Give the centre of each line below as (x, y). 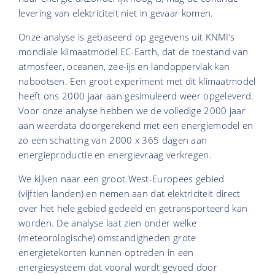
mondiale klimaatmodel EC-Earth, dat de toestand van (134, 52)
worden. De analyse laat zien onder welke (108, 223)
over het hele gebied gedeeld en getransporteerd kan (133, 208)
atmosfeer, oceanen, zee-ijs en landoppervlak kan (124, 67)
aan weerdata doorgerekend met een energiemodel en (136, 126)
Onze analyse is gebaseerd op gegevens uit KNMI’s (127, 37)
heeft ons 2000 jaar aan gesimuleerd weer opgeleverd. (136, 96)
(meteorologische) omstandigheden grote (107, 238)
